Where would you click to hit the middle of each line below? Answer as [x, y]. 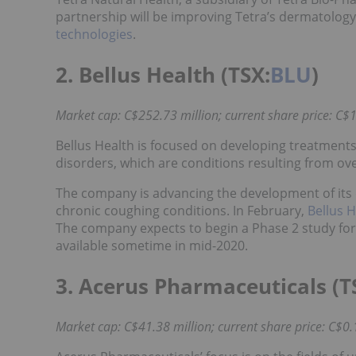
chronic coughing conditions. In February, [180, 211]
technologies [94, 35]
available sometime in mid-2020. [152, 246]
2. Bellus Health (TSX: [163, 75]
